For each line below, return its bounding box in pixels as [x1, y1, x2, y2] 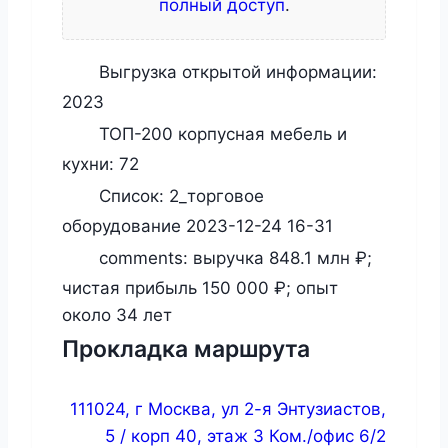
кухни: [62, 154, 119, 175]
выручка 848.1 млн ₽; [193, 247, 372, 268]
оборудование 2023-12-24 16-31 [62, 216, 333, 237]
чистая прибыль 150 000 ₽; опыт [62, 278, 338, 299]
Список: [94, 185, 169, 206]
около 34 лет [62, 305, 172, 326]
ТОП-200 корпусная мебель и [94, 123, 347, 144]
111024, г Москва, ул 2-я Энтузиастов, [70, 399, 386, 420]
